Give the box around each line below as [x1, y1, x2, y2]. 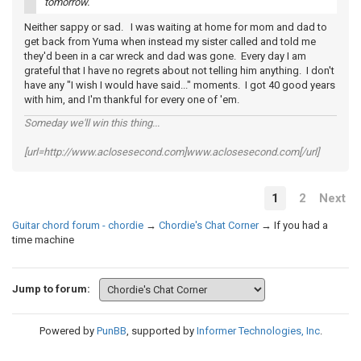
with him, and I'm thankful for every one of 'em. [24, 93, 239, 106]
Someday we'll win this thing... [24, 117, 160, 129]
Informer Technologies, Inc [196, 325, 320, 337]
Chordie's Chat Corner [159, 219, 259, 231]
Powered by [39, 325, 97, 337]
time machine [12, 234, 74, 246]
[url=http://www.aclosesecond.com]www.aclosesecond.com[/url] [24, 146, 319, 158]
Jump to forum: [12, 282, 90, 295]
